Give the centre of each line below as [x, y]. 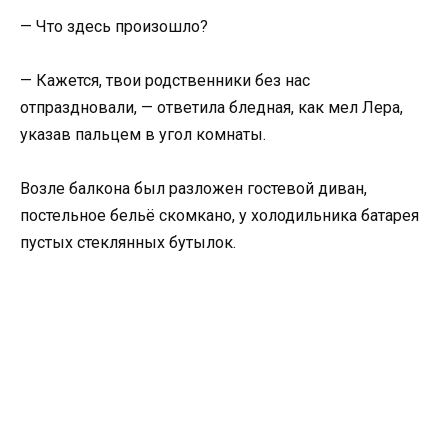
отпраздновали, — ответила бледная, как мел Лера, [211, 107]
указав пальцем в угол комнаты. [143, 134]
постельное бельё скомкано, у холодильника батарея [219, 216]
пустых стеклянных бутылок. [128, 243]
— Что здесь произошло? [114, 26]
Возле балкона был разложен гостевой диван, [193, 189]
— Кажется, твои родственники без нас [165, 80]
